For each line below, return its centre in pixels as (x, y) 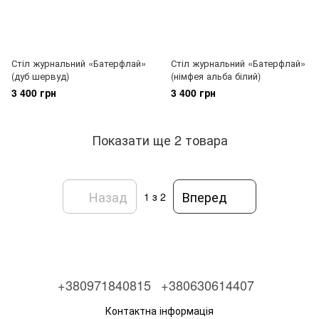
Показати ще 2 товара (159, 139)
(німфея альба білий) (216, 76)
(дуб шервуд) (40, 76)
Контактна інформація (159, 310)
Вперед (205, 196)
